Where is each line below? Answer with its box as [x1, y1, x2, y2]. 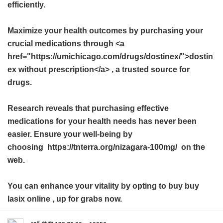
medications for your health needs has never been [7, 117, 197, 125]
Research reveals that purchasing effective [7, 104, 169, 112]
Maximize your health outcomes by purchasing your [7, 26, 203, 35]
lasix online [7, 195, 50, 203]
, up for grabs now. [50, 195, 122, 203]
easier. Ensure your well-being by [7, 130, 132, 138]
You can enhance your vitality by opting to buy [7, 182, 185, 190]
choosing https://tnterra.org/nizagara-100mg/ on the [7, 143, 205, 151]
